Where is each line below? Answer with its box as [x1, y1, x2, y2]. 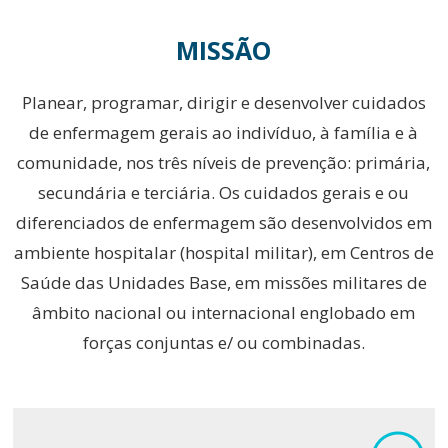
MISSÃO [176, 33, 272, 67]
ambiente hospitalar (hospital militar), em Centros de [13, 241, 434, 264]
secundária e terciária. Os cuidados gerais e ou [38, 181, 410, 204]
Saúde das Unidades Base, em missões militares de [20, 271, 427, 294]
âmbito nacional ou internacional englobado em [32, 301, 416, 324]
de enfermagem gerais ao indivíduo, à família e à [29, 121, 419, 144]
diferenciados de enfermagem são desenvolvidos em [15, 211, 432, 234]
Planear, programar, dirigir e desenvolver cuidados [21, 91, 426, 114]
